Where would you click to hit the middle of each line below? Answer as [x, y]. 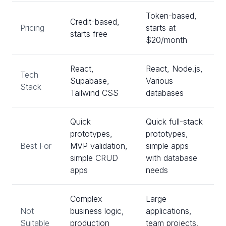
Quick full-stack [174, 122]
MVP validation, [99, 146]
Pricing [32, 28]
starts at [161, 28]
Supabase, [90, 81]
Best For [36, 146]
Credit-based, [95, 22]
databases [165, 93]
